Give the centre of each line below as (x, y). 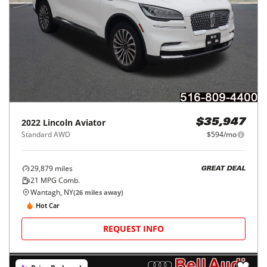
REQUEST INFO (133, 229)
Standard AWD (46, 134)
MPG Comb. (59, 180)
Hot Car (48, 205)
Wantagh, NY (52, 192)
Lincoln (58, 122)
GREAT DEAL (223, 169)
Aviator (90, 122)
